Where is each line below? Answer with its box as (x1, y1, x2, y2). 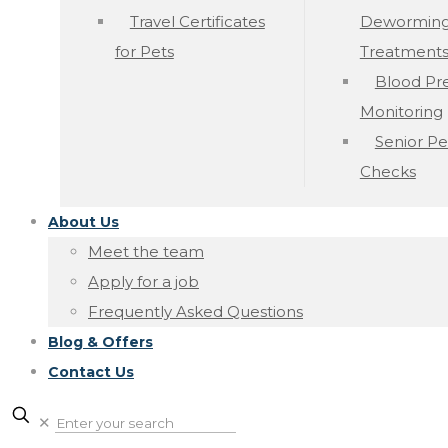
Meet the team (88, 242, 204, 261)
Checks (359, 162, 416, 181)
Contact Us (48, 363, 134, 381)
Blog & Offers (48, 333, 153, 351)
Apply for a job (88, 272, 199, 291)
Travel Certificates (129, 12, 265, 31)
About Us (48, 213, 119, 231)
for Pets (114, 42, 174, 61)
